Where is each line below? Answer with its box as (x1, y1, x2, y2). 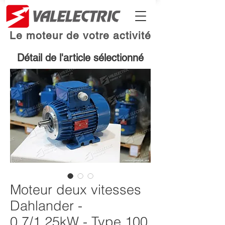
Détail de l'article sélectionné (17, 52, 144, 64)
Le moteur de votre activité (9, 29, 152, 42)
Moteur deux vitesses (10, 181, 141, 198)
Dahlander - (10, 197, 82, 214)
